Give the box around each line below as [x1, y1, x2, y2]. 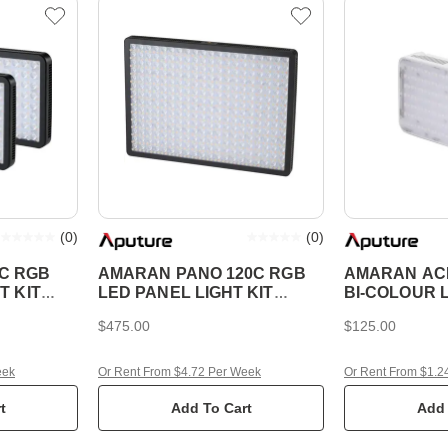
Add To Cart [170, 400, 252, 416]
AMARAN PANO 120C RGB [98, 265, 306, 282]
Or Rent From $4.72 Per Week [98, 365, 261, 379]
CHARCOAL [98, 303, 193, 320]
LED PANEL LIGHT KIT [98, 284, 274, 301]
